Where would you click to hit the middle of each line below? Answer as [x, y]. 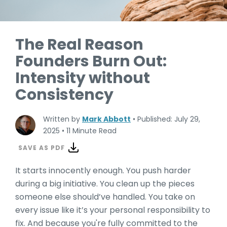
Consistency [64, 95]
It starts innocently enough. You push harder [103, 171]
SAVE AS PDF [42, 147]
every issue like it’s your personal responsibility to [113, 210]
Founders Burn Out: [91, 61]
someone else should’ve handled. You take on [105, 197]
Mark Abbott [106, 119]
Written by [63, 119]
